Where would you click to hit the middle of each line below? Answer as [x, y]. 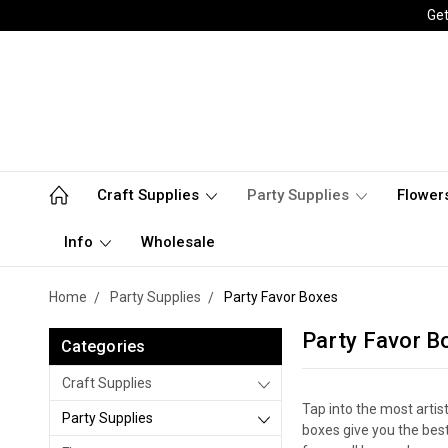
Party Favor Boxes [281, 297]
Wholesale [178, 242]
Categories [103, 346]
